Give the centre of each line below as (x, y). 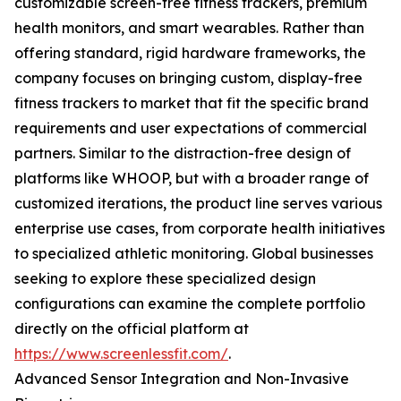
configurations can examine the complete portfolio (190, 303)
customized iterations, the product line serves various (198, 203)
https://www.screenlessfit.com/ (121, 354)
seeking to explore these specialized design (165, 278)
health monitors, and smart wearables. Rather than (189, 28)
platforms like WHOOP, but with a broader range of (192, 178)
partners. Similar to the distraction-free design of (183, 153)
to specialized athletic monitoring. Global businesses (194, 253)
